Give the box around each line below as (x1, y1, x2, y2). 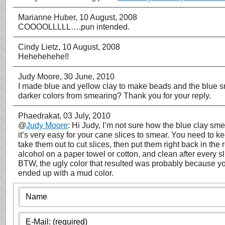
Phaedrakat (18, 111, 59, 120)
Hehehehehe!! (18, 52, 69, 61)
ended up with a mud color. (18, 169, 114, 177)
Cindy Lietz (18, 43, 58, 51)
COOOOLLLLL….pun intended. (18, 23, 130, 31)
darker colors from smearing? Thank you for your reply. (18, 91, 211, 100)
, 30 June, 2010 (60, 72, 115, 81)
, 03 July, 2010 (59, 111, 110, 120)
